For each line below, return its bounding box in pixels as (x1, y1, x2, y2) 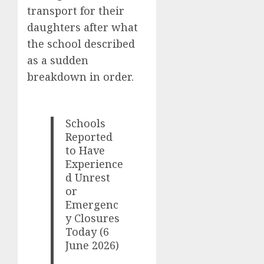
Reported (65, 129, 113, 144)
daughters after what (27, 19, 138, 34)
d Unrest (65, 170, 111, 184)
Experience (65, 156, 124, 171)
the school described (27, 36, 135, 51)
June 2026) (65, 237, 120, 252)
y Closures (65, 210, 120, 225)
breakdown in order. (27, 69, 134, 84)
